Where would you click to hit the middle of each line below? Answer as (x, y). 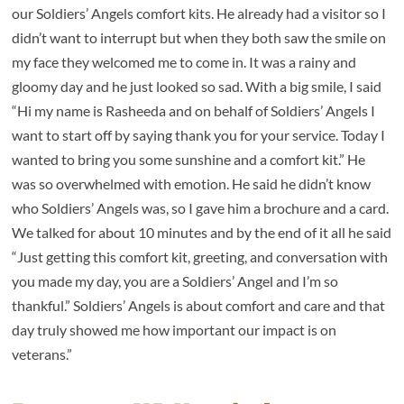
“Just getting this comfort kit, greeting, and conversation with (200, 257)
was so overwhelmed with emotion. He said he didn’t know (192, 184)
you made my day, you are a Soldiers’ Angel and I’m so (175, 281)
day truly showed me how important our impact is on (174, 330)
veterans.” (42, 354)
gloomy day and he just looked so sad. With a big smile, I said (197, 87)
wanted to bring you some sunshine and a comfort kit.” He (189, 160)
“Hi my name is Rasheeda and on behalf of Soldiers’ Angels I (194, 111)
